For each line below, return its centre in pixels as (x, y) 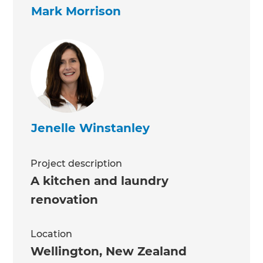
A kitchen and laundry (100, 181)
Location (52, 234)
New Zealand (146, 252)
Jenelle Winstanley (91, 128)
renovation (65, 200)
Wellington (65, 252)
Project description (77, 164)
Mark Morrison (76, 11)
